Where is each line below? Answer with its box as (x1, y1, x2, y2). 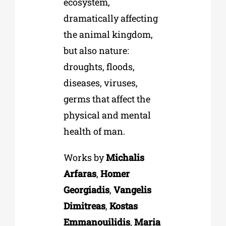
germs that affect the (63, 92, 150, 105)
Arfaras (63, 167, 96, 180)
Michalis (105, 151, 144, 163)
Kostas (109, 199, 138, 212)
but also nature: (63, 44, 129, 56)
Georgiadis (63, 183, 109, 196)
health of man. (63, 125, 125, 137)
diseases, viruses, (63, 76, 138, 89)
